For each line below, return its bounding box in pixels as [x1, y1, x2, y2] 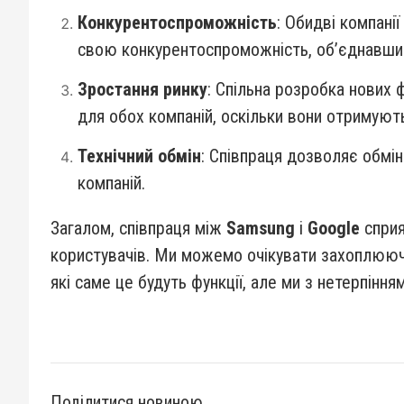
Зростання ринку [78, 78, 207, 100]
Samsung [226, 217, 295, 239]
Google [308, 217, 360, 239]
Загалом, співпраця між [50, 217, 226, 239]
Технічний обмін [78, 145, 201, 167]
